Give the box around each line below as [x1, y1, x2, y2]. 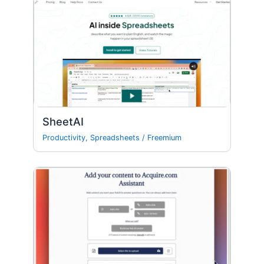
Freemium [147, 133, 182, 143]
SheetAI [42, 115, 84, 128]
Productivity [42, 133, 86, 143]
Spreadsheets [90, 133, 140, 143]
